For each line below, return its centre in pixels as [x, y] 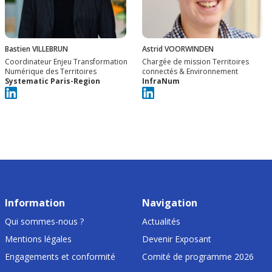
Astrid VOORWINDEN [178, 49]
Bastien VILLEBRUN [36, 49]
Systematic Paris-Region [53, 81]
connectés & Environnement [190, 71]
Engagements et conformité [60, 257]
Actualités [161, 222]
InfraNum [161, 81]
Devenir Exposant [177, 239]
